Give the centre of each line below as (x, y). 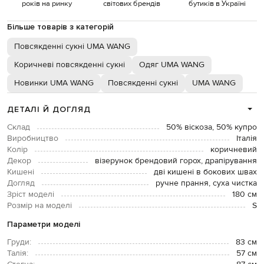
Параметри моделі (44, 224)
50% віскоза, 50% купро (212, 127)
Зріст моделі (31, 194)
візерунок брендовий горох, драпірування (176, 161)
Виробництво (33, 138)
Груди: (19, 242)
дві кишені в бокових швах (205, 172)
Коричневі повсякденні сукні (70, 65)
